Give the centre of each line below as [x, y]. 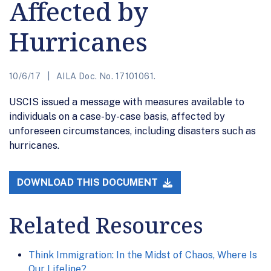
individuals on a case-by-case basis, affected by [117, 116]
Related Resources [106, 226]
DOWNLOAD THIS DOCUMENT [89, 183]
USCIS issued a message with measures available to [127, 102]
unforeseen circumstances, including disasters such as [132, 131]
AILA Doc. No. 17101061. [105, 76]
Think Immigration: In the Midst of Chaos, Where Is [143, 255]
